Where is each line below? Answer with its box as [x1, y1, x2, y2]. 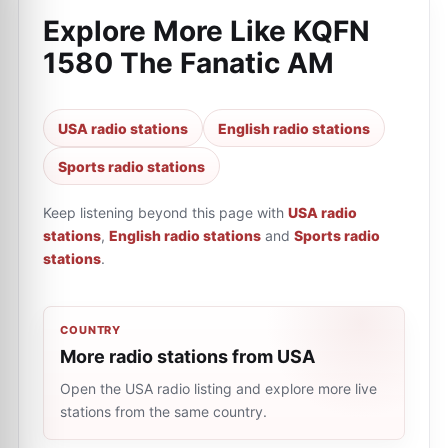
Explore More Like [43, 14, 293, 48]
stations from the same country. [60, 403, 267, 420]
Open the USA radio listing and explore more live [60, 380, 377, 397]
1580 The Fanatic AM [43, 46, 334, 80]
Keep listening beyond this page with [43, 204, 284, 221]
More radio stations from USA [60, 346, 315, 367]
